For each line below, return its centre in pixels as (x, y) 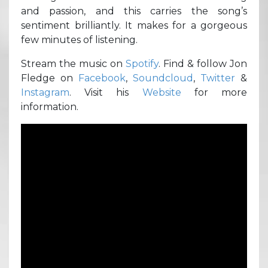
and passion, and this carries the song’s (134, 11)
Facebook (102, 78)
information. (50, 106)
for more (214, 92)
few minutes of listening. (79, 39)
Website (162, 92)
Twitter (218, 78)
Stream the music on (73, 63)
